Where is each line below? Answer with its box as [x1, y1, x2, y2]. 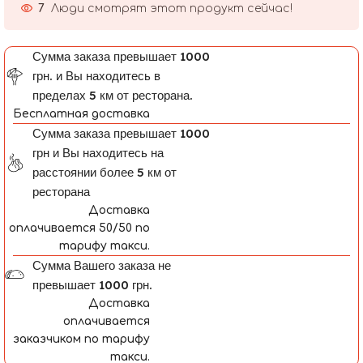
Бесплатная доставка [12, 107, 150, 120]
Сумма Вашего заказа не [32, 257, 172, 273]
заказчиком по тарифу [12, 332, 150, 345]
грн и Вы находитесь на [32, 144, 164, 160]
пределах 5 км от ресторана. [32, 87, 194, 103]
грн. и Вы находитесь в [32, 67, 161, 83]
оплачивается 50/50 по [8, 221, 150, 234]
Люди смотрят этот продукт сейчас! [51, 2, 293, 15]
